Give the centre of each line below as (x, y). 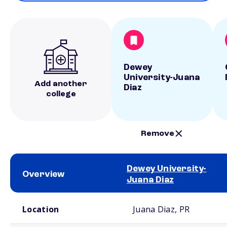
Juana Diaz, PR (161, 209)
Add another (61, 84)
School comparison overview (45, 197)
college (61, 94)
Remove (158, 134)
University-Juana (162, 78)
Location (41, 209)
